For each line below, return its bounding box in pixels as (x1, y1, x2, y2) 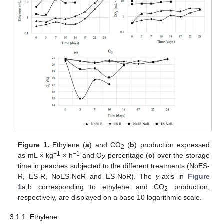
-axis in (159, 172, 188, 181)
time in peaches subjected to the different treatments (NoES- (18, 162, 210, 170)
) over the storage (152, 151, 210, 160)
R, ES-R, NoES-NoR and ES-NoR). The (18, 172, 156, 181)
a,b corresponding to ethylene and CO (22, 183, 165, 191)
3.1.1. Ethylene (10, 212, 57, 221)
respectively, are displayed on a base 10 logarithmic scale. (18, 193, 202, 202)
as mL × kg (18, 151, 53, 160)
